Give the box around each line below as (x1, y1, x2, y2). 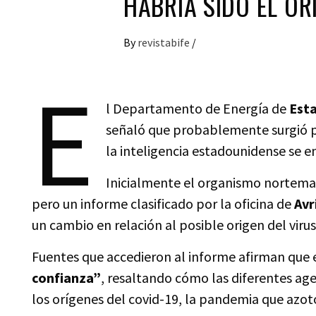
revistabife (138, 35, 192, 49)
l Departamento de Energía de (105, 99, 289, 117)
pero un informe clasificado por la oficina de (32, 195, 291, 212)
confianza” (32, 269, 101, 286)
